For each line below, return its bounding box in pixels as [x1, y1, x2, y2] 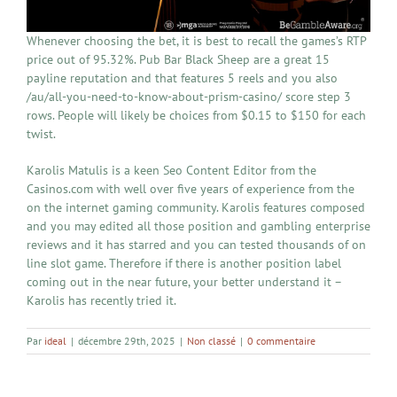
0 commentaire [247, 334, 315, 348]
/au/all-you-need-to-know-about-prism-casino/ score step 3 [27, 89, 351, 105]
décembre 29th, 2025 [78, 334, 175, 348]
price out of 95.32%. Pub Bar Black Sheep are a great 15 [27, 51, 330, 68]
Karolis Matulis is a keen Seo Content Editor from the [27, 162, 316, 179]
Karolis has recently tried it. [27, 292, 176, 309]
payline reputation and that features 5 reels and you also [27, 70, 338, 87]
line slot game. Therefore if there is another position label [27, 255, 341, 272]
